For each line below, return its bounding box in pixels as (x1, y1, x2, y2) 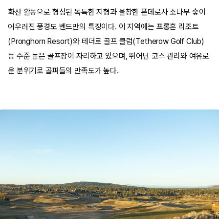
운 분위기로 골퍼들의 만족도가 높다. (8, 66, 119, 75)
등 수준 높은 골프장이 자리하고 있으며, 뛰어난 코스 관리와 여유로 (8, 51, 210, 61)
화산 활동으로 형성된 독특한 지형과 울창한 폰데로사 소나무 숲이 (8, 7, 206, 17)
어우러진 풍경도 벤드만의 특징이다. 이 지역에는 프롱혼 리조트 (8, 22, 199, 31)
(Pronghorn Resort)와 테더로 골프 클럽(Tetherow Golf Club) (8, 37, 205, 46)
